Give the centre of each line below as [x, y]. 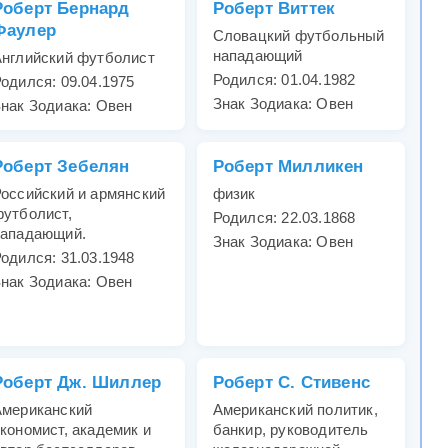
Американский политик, [295, 410]
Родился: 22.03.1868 [284, 218]
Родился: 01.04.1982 [284, 80]
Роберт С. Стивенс [291, 383]
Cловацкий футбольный [298, 36]
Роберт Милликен [288, 167]
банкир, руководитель [290, 430]
